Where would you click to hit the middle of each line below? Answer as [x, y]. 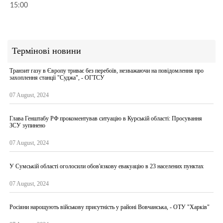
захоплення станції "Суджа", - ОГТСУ [57, 77]
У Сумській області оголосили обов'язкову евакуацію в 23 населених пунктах [107, 166]
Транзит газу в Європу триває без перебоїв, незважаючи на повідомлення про [107, 70]
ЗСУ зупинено [27, 125]
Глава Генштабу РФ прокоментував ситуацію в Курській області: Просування [106, 118]
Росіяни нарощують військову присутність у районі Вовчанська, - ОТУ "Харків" [110, 207]
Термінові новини [47, 51]
